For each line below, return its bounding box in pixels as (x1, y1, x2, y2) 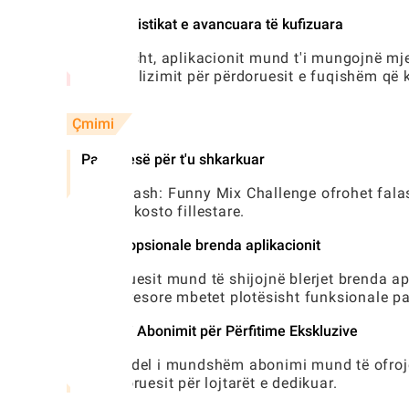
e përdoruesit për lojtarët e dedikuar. (81, 374, 338, 393)
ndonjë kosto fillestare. (81, 203, 246, 221)
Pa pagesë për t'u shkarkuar (81, 151, 265, 169)
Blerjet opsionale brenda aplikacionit (81, 236, 320, 255)
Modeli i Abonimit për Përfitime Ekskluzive (81, 322, 358, 341)
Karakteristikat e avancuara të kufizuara (81, 16, 343, 34)
